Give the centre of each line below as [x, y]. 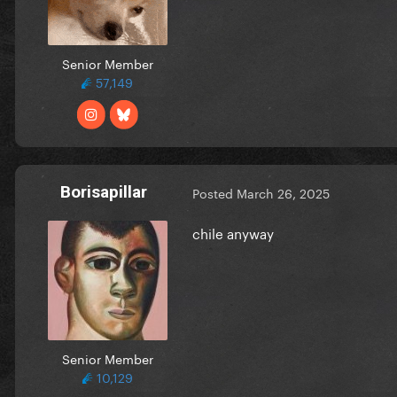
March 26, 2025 [283, 193]
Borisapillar [104, 191]
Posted [214, 193]
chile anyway [235, 232]
